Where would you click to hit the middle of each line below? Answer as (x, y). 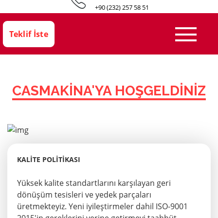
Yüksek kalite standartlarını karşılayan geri (94, 183)
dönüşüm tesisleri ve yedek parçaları (84, 195)
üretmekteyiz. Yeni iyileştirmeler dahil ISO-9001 (102, 207)
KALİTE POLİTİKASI (49, 160)
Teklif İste (29, 34)
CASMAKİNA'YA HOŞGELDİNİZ (109, 91)
